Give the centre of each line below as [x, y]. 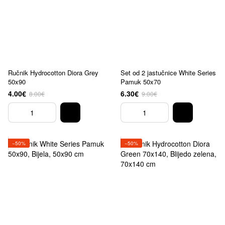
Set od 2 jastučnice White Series [168, 73]
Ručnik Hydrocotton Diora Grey [53, 73]
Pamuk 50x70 [141, 82]
